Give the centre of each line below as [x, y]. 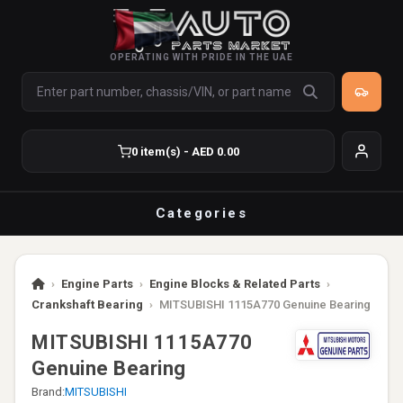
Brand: [48, 392]
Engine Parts [97, 284]
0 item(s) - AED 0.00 [185, 151]
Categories [201, 213]
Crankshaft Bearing [87, 304]
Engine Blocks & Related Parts [235, 284]
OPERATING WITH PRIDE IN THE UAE [201, 57]
